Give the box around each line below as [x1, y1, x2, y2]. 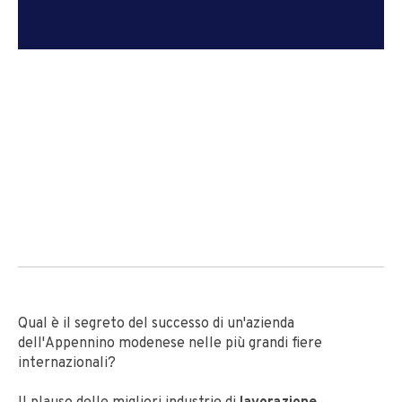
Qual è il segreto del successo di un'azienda [18, 315, 294, 333]
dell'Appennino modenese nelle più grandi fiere [18, 335, 322, 353]
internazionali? [18, 354, 116, 372]
